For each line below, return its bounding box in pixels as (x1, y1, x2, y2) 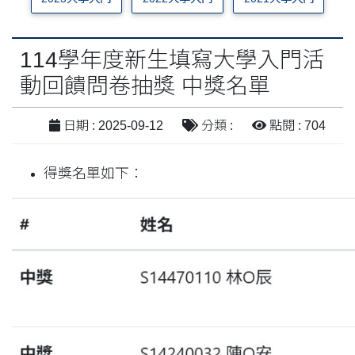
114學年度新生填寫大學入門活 (20, 47, 324, 72)
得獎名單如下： (44, 165, 143, 181)
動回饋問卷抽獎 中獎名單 (20, 73, 270, 98)
